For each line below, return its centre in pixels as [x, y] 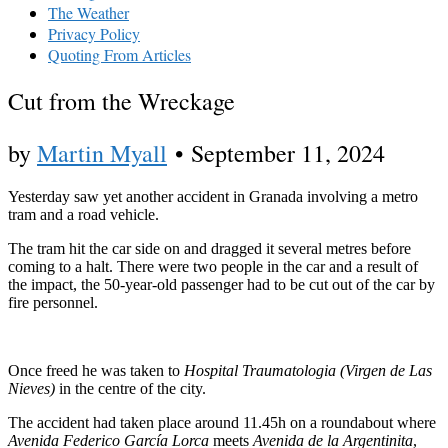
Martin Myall [102, 152]
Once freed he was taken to [96, 371]
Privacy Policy [94, 33]
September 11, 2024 [288, 152]
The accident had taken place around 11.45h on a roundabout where [222, 423]
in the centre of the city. [130, 389]
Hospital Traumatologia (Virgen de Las [308, 371]
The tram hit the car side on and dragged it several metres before [209, 249]
